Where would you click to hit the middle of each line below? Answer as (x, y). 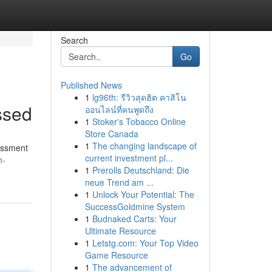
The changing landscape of (144, 146)
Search (74, 40)
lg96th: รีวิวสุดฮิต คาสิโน (139, 97)
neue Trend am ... (119, 182)
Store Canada (111, 134)
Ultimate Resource (120, 231)
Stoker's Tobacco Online (139, 121)
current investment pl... (129, 158)
